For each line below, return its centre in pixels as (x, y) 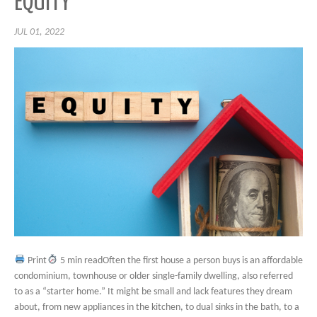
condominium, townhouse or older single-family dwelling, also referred (154, 276)
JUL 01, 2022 (39, 32)
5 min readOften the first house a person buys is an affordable (180, 260)
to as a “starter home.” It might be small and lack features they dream (153, 292)
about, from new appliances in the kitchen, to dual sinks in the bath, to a (157, 307)
